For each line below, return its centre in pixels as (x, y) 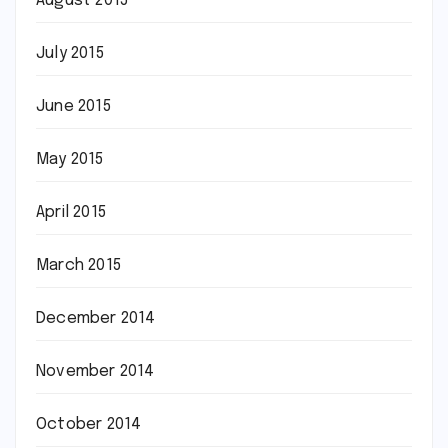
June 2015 (73, 106)
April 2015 (71, 212)
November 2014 (95, 371)
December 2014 (96, 318)
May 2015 (70, 159)
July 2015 (70, 53)
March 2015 (78, 265)
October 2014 (89, 424)
